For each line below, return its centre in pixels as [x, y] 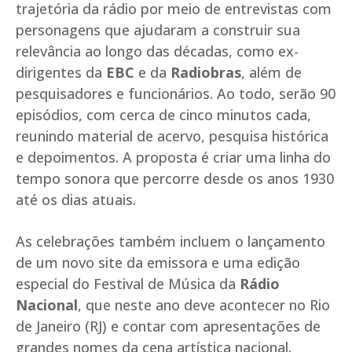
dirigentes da [61, 73]
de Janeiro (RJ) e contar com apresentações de [168, 326]
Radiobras [206, 73]
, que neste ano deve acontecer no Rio [204, 305]
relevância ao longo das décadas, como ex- [157, 51]
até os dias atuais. [76, 200]
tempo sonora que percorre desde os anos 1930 [175, 179]
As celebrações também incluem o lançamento [170, 242]
